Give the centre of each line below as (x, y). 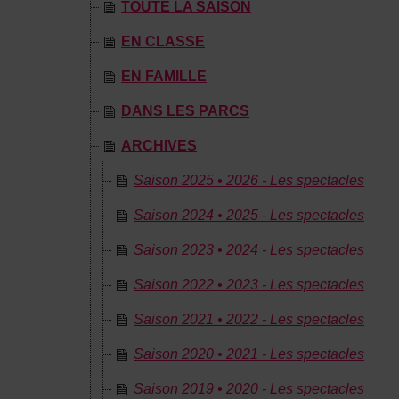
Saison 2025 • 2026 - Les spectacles (249, 180)
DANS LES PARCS (185, 111)
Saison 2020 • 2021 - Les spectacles (249, 354)
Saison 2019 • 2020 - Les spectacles (249, 389)
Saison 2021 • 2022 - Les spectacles (249, 319)
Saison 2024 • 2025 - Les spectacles (249, 215)
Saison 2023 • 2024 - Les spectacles (249, 250)
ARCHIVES (159, 146)
